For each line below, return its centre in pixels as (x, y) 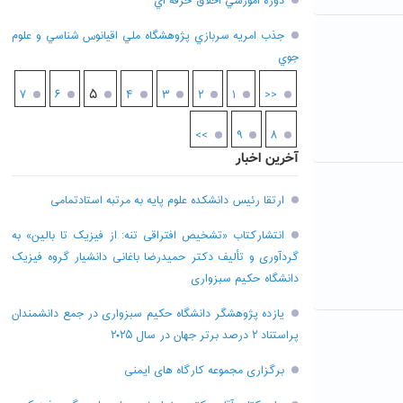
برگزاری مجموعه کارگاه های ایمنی (204, 371)
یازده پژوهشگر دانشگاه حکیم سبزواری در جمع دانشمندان (148, 314)
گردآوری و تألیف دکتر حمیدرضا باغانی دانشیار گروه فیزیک (155, 257)
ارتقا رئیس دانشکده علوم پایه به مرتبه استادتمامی (167, 201)
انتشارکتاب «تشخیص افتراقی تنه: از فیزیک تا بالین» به (148, 236)
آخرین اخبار (267, 159)
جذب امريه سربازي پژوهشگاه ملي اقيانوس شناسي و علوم (148, 36)
